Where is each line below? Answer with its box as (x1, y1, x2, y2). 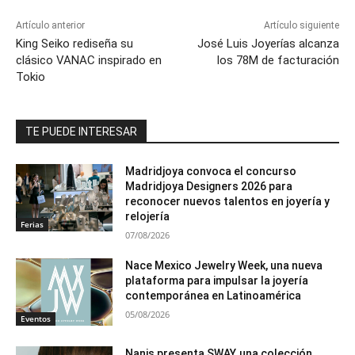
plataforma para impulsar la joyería (125, 273, 309, 287)
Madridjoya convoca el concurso (125, 164, 297, 177)
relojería (125, 209, 173, 223)
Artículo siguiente (263, 19, 339, 31)
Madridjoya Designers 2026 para (125, 179, 293, 193)
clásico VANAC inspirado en (16, 52, 162, 67)
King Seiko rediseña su (16, 36, 133, 51)
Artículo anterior (16, 19, 85, 31)
